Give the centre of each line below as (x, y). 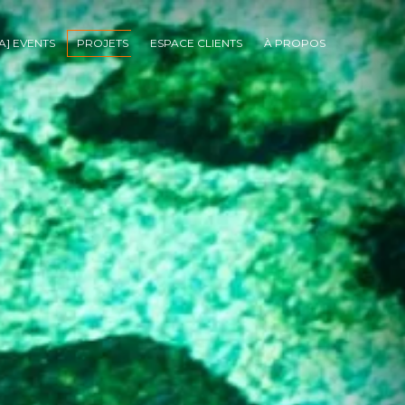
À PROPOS (295, 43)
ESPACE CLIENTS (196, 43)
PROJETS (103, 43)
